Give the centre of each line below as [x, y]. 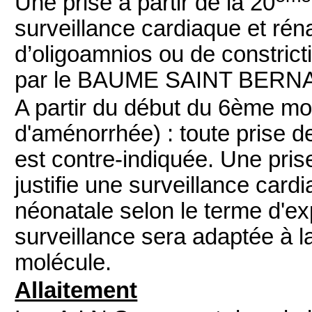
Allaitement [76, 291]
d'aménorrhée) [88, 134]
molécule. [63, 263]
